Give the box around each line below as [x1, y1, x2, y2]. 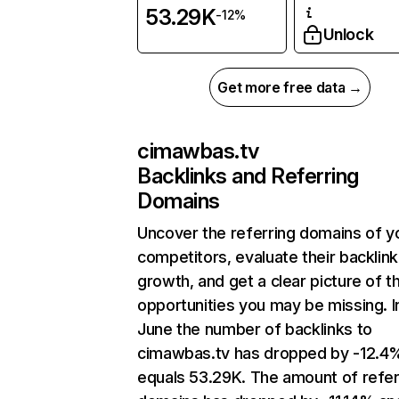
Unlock [322, 25, 374, 45]
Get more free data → [217, 78, 362, 97]
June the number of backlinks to [137, 320, 372, 339]
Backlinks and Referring [137, 163, 359, 190]
